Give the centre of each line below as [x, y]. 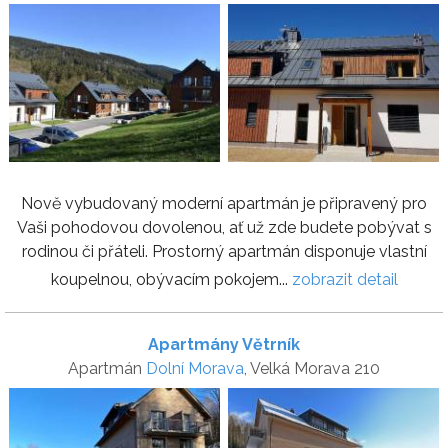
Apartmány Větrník [224, 345]
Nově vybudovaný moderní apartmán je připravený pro [224, 204]
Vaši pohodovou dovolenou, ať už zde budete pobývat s [224, 228]
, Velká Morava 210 [312, 369]
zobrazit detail [344, 280]
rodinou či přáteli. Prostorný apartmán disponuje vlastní [224, 252]
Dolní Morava [195, 369]
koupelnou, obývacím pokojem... [171, 280]
